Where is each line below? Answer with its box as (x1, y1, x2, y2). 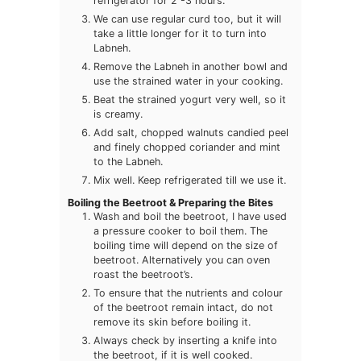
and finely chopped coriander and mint (93, 141, 280, 154)
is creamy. (93, 108, 143, 121)
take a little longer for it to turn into (93, 27, 267, 40)
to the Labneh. (93, 156, 163, 168)
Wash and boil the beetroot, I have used (93, 210, 287, 222)
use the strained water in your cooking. (93, 75, 283, 88)
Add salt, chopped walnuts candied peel (93, 127, 288, 139)
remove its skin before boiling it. (93, 315, 251, 328)
